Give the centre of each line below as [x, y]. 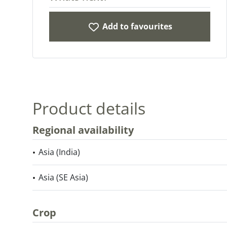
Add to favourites [137, 26]
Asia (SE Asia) [63, 177]
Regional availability [83, 130]
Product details [89, 108]
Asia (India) [59, 152]
